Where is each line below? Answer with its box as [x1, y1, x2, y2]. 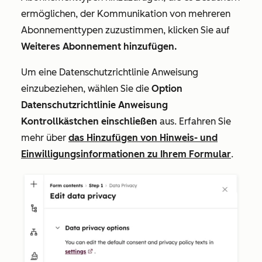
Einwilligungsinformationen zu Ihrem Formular [21, 148, 231, 160]
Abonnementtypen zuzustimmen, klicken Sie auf [21, 24, 230, 36]
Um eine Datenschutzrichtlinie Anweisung [21, 66, 198, 78]
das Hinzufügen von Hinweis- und [68, 132, 218, 143]
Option [151, 82, 182, 94]
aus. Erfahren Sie [160, 115, 231, 127]
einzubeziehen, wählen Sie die [21, 82, 151, 94]
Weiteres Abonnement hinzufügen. [21, 40, 177, 52]
